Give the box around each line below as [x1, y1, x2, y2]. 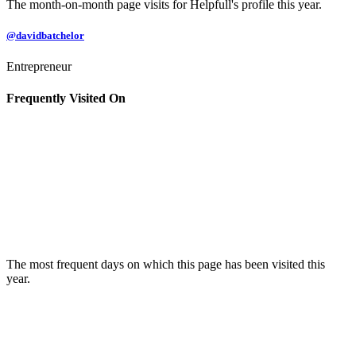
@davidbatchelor [6, 29, 84, 42]
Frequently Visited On [6, 91, 126, 105]
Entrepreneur [6, 60, 72, 74]
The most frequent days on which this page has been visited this [6, 257, 325, 271]
